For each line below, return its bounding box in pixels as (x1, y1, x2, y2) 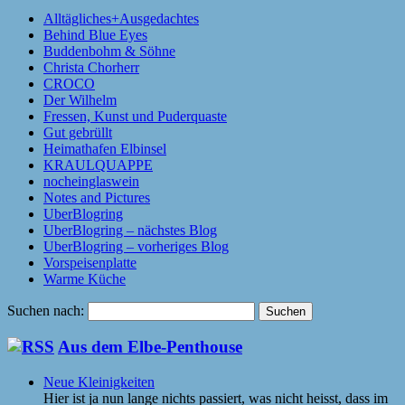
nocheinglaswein (43, 173, 139, 189)
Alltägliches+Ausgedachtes (43, 10, 199, 26)
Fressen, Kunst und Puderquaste (43, 108, 227, 124)
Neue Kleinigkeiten (43, 374, 155, 391)
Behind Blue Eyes (43, 26, 147, 42)
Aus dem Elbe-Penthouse (58, 337, 242, 357)
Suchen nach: (7, 302, 84, 318)
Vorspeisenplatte (43, 254, 137, 270)
